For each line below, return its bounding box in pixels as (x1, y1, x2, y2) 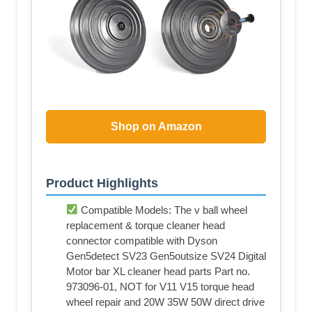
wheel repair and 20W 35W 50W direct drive (66, 295, 265, 308)
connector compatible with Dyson (66, 234, 217, 247)
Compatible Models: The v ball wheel (78, 203, 248, 216)
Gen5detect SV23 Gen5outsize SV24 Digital (66, 249, 266, 262)
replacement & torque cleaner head (66, 219, 225, 231)
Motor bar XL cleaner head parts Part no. (66, 265, 250, 277)
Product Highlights (46, 175, 158, 190)
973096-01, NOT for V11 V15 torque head (66, 280, 254, 292)
